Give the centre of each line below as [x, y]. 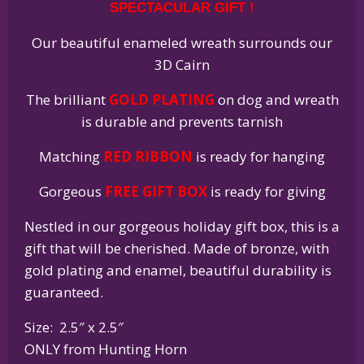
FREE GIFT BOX [156, 191]
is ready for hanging [259, 156]
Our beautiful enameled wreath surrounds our [182, 42]
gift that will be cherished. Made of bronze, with [177, 248]
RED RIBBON [148, 156]
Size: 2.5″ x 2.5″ [74, 327]
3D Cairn [182, 64]
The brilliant [67, 99]
